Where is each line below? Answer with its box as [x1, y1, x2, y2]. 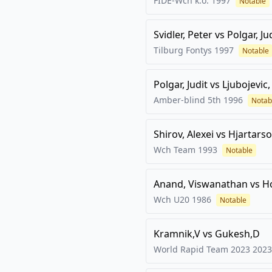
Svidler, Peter [154, 28, 212, 41]
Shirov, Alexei [154, 127, 214, 141]
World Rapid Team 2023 [154, 243, 250, 255]
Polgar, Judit [154, 78, 208, 91]
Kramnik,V [154, 227, 200, 240]
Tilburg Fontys [154, 44, 212, 56]
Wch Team [154, 144, 195, 155]
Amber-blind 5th [154, 94, 221, 106]
